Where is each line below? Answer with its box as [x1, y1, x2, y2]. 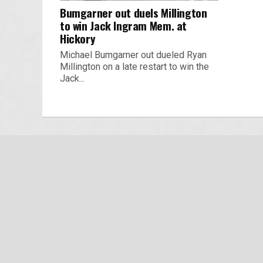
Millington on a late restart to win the [60, 60, 209, 72]
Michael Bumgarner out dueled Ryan [60, 49, 207, 60]
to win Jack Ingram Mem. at [60, 16, 187, 34]
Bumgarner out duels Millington [60, 4, 207, 21]
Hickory [60, 29, 96, 47]
